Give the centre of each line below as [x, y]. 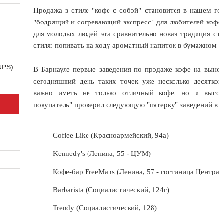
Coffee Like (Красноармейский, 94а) [110, 135]
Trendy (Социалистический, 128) [105, 208]
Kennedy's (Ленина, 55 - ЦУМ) [101, 153]
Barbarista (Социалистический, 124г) [111, 190]
